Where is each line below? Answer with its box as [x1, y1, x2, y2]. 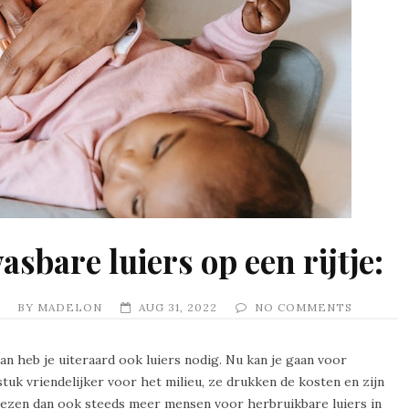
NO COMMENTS [255, 299, 352, 314]
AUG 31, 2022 [139, 299, 217, 314]
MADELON [37, 299, 102, 314]
